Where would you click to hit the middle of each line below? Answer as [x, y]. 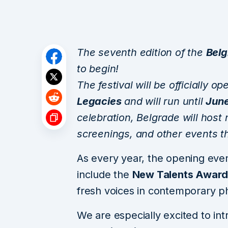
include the [105, 174]
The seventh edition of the [141, 52]
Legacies [99, 101]
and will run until [164, 101]
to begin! [98, 68]
